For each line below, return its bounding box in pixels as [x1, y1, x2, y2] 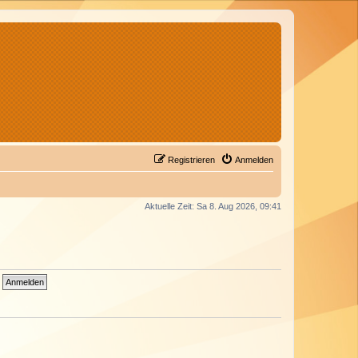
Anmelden [235, 155, 273, 165]
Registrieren [168, 155, 215, 165]
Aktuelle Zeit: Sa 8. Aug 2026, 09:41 [145, 201, 281, 211]
